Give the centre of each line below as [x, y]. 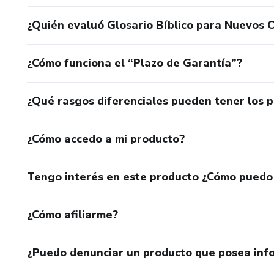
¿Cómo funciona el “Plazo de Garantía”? [135, 63]
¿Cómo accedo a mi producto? [106, 139]
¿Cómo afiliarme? [72, 214]
